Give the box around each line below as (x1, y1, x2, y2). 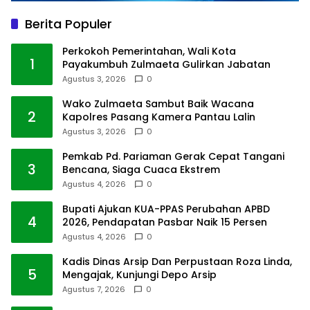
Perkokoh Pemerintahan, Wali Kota (62, 44, 236, 58)
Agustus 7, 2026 (62, 283, 125, 295)
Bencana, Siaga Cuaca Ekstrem (62, 162, 220, 176)
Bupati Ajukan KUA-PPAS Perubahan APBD (62, 201, 270, 216)
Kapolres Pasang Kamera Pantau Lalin (62, 109, 255, 124)
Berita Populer (25, 15, 112, 33)
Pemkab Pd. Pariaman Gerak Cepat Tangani (62, 149, 284, 163)
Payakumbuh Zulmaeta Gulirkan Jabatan (62, 57, 271, 71)
